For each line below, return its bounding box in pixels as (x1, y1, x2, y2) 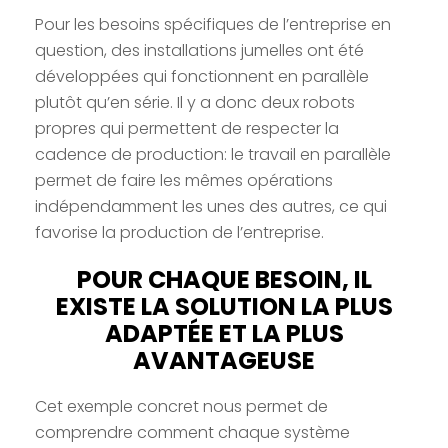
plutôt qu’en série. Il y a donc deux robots (35, 90, 355, 114)
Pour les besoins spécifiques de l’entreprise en (35, 12, 391, 36)
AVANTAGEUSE (133, 343, 315, 377)
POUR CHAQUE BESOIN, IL (76, 262, 372, 296)
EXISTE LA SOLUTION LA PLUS (55, 289, 393, 323)
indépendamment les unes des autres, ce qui (35, 194, 387, 218)
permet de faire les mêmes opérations (35, 168, 333, 192)
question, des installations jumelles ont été (35, 38, 364, 62)
